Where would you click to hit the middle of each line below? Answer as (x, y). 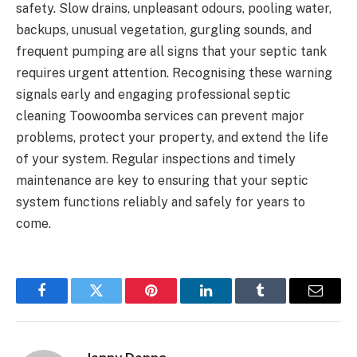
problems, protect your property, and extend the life (172, 137)
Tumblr (280, 302)
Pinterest (175, 302)
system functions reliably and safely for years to (161, 202)
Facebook (68, 302)
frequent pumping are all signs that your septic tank (171, 51)
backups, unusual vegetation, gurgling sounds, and (164, 29)
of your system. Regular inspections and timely (156, 159)
